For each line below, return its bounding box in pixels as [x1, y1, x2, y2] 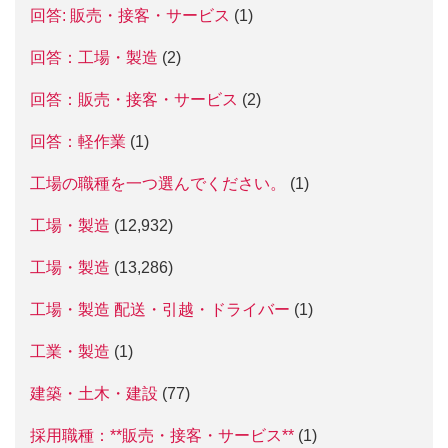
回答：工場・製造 [30, 49, 158, 66]
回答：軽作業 [30, 133, 126, 150]
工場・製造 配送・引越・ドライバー [30, 301, 290, 318]
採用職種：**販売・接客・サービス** [30, 427, 294, 444]
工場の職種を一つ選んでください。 [30, 175, 286, 192]
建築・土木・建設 [30, 385, 158, 402]
